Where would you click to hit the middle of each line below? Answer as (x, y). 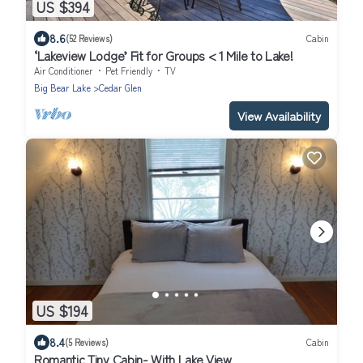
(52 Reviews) (89, 38)
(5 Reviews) (87, 342)
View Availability (279, 115)
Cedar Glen (120, 87)
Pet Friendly (129, 70)
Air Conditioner (64, 70)
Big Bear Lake (62, 87)
